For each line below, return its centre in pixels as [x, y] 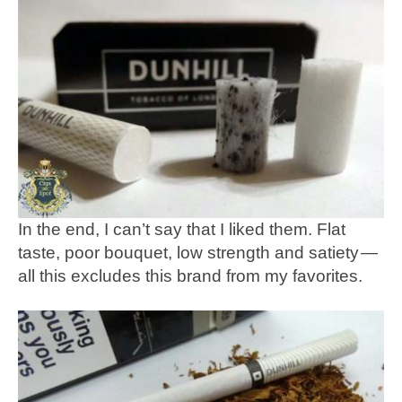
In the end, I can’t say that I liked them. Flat [182, 229]
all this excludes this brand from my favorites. [190, 275]
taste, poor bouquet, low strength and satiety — [199, 252]
